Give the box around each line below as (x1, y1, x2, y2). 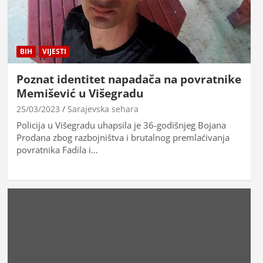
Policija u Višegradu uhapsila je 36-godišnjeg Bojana (16, 119, 226, 131)
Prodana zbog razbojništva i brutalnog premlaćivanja (16, 131, 230, 143)
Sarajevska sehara (67, 103, 139, 114)
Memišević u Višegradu (16, 85, 143, 101)
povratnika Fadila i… (16, 143, 98, 156)
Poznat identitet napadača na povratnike (16, 71, 241, 87)
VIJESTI (42, 46, 66, 56)
